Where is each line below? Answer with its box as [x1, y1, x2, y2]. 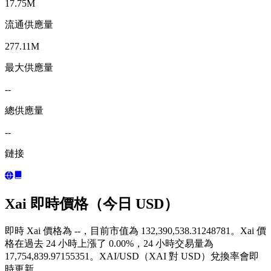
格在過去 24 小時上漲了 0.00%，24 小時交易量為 [5, 238, 214, 249]
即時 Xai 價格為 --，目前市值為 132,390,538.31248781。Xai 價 [5, 226, 266, 237]
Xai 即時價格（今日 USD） [5, 195, 178, 212]
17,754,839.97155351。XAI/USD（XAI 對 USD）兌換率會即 [5, 251, 259, 262]
